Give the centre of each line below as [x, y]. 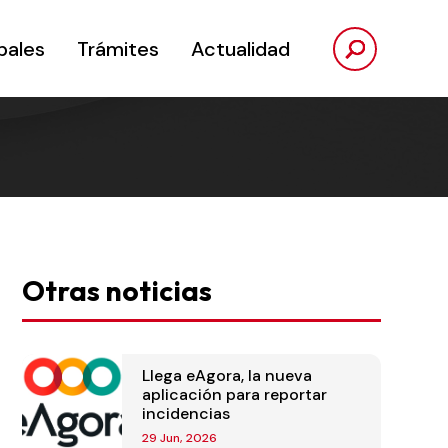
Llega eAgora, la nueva [226, 376]
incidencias [185, 414]
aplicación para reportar [234, 395]
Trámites [118, 49]
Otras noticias [116, 291]
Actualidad [240, 49]
